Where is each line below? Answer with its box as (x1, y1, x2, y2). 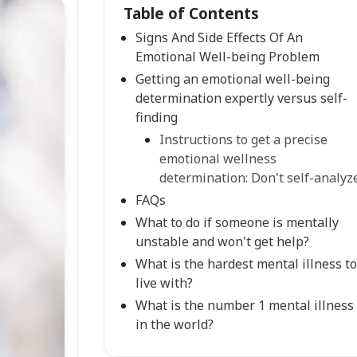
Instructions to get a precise (159, 131, 328, 148)
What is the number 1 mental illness (135, 296, 354, 314)
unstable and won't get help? (135, 233, 309, 250)
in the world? (135, 316, 214, 333)
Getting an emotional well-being (135, 70, 330, 88)
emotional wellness (159, 150, 277, 167)
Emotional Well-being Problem (135, 48, 320, 65)
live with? (135, 274, 193, 292)
